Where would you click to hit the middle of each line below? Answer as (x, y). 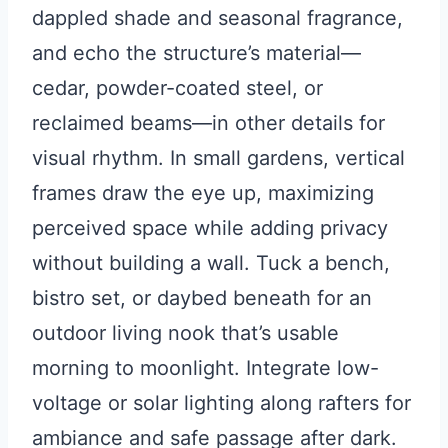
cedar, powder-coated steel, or (177, 88)
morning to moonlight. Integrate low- (205, 368)
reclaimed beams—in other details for (208, 123)
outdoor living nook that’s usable (185, 333)
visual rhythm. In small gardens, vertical (218, 158)
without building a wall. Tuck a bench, (211, 263)
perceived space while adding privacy (210, 228)
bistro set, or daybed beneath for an (202, 298)
